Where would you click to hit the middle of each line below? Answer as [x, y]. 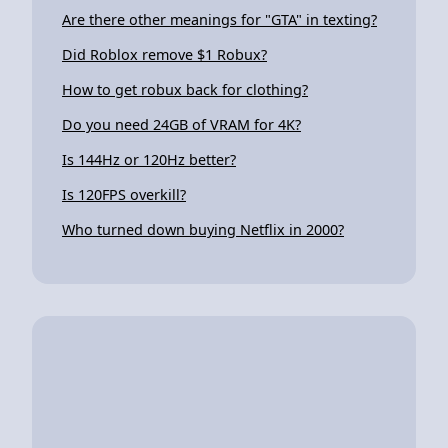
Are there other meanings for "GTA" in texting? [219, 19]
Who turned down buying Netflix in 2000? [203, 229]
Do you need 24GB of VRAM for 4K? [181, 124]
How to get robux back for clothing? [185, 89]
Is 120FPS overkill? [124, 194]
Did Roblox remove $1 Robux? [164, 54]
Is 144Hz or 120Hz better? [149, 159]
